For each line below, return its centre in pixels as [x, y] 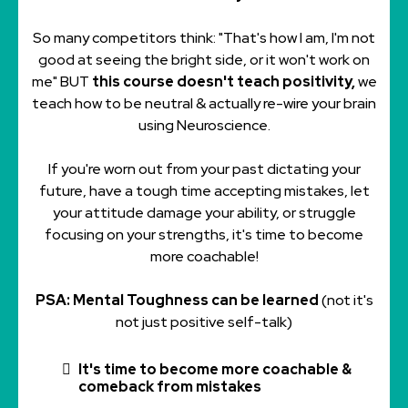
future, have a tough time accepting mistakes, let [204, 190]
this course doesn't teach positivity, [223, 81]
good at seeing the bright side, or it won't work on [204, 59]
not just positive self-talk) [204, 321]
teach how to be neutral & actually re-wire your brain [204, 103]
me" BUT [61, 81]
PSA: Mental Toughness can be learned [177, 300]
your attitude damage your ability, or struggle [204, 212]
